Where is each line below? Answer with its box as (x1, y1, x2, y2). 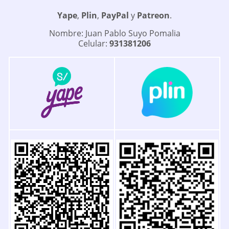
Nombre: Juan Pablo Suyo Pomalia (49, 28, 180, 39)
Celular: (78, 38, 109, 50)
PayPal (101, 9, 131, 21)
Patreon (137, 9, 170, 21)
